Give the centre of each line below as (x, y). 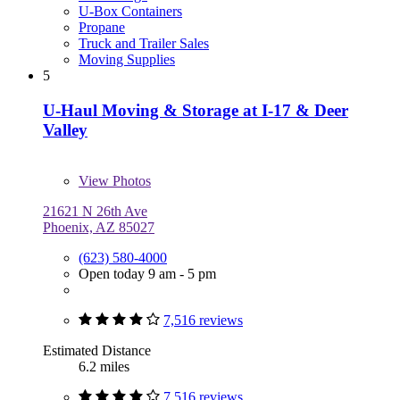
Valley (65, 129)
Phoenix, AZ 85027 (99, 227)
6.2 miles (104, 366)
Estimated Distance (97, 350)
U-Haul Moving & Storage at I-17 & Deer (196, 110)
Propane (102, 28)
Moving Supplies (127, 60)
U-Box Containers (130, 12)
